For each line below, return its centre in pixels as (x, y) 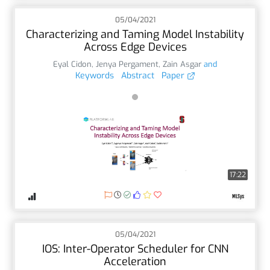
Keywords (94, 75)
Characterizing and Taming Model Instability (135, 34)
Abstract (137, 75)
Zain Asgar (182, 64)
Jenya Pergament (127, 64)
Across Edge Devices (135, 47)
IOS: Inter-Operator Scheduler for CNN (135, 249)
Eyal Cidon (72, 64)
